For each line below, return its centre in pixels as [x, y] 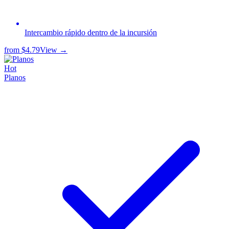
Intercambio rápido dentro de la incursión [91, 33]
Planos [15, 78]
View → [54, 50]
